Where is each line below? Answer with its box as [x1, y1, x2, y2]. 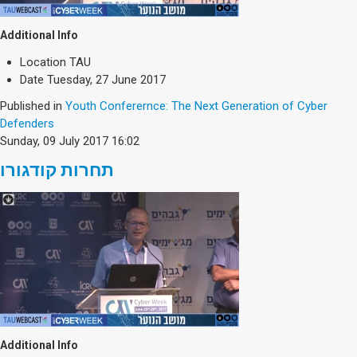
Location [20, 54, 66, 69]
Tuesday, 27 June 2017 [47, 72, 166, 87]
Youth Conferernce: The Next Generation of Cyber [65, 98, 328, 113]
